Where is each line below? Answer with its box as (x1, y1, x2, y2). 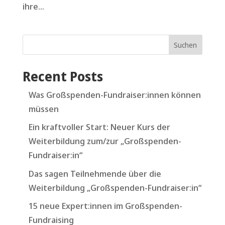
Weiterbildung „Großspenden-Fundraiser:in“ (28, 181, 201, 193)
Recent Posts (22, 67, 103, 85)
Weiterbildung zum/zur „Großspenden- (28, 135, 181, 147)
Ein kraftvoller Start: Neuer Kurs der (28, 121, 170, 133)
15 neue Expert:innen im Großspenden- (28, 200, 182, 212)
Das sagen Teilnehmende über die (28, 167, 161, 179)
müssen (28, 102, 59, 115)
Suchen (174, 40, 197, 50)
